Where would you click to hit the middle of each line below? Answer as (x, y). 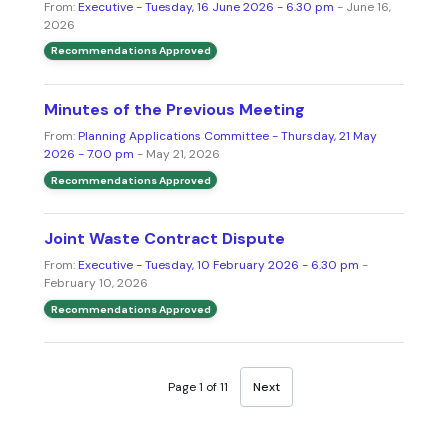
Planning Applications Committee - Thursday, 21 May (227, 135)
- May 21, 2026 (177, 153)
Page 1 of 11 (197, 387)
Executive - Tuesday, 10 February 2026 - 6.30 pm (218, 265)
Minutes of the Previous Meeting (174, 109)
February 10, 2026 (96, 283)
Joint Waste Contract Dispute (164, 239)
